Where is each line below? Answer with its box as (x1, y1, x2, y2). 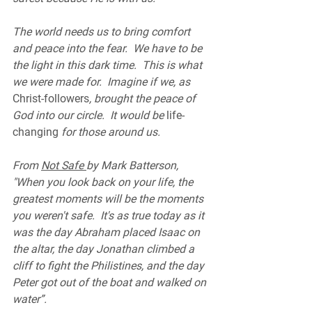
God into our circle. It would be (13, 109, 166, 122)
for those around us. (58, 125, 166, 139)
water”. (13, 292, 47, 306)
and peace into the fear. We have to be (13, 42, 205, 55)
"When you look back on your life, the (13, 175, 196, 189)
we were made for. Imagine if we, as (13, 75, 193, 88)
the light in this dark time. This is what (13, 58, 205, 72)
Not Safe (41, 159, 86, 172)
